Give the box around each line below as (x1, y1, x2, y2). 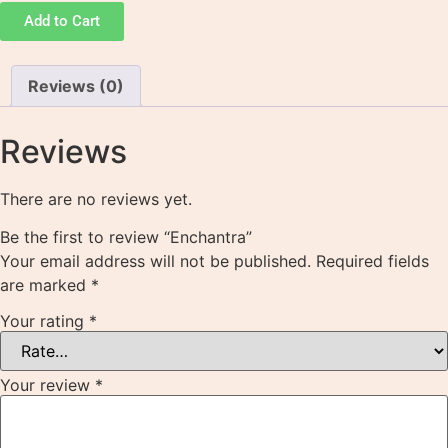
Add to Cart (24, 11, 100, 30)
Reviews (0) (28, 75, 124, 96)
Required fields (316, 251, 429, 272)
